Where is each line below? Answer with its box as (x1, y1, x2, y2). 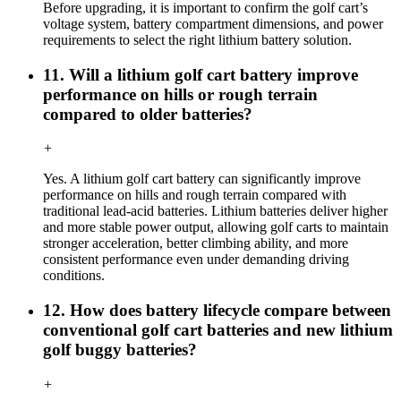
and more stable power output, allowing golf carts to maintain (43, 219, 388, 235)
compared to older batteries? (43, 104, 252, 124)
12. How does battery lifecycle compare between (43, 301, 391, 320)
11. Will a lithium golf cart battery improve (43, 64, 358, 84)
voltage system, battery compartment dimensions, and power (43, 15, 383, 31)
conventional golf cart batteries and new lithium (43, 320, 393, 340)
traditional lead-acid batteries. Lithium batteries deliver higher (43, 203, 388, 219)
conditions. (43, 268, 105, 284)
